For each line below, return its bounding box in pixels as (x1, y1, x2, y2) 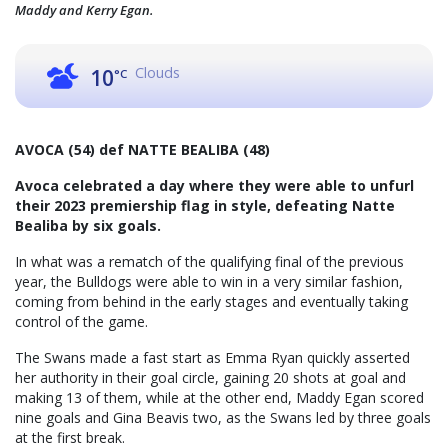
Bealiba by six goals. (15, 216, 161, 236)
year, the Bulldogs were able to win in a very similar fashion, (15, 272, 403, 292)
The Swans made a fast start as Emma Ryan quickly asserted (15, 348, 410, 368)
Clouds (135, 63, 181, 83)
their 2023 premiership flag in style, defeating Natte (15, 196, 395, 216)
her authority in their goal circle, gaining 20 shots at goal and (15, 368, 406, 388)
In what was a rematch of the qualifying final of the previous (15, 252, 404, 272)
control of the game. (15, 312, 148, 332)
